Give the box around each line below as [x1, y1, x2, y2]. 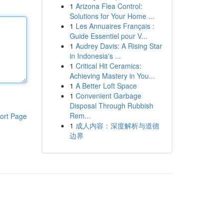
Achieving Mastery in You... [69, 71, 155, 81]
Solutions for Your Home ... [69, 11, 154, 21]
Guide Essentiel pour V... [69, 31, 147, 41]
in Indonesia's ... [69, 51, 121, 61]
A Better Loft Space [75, 81, 137, 91]
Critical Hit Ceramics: [75, 61, 141, 71]
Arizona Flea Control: [75, 1, 142, 11]
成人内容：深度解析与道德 [75, 120, 159, 130]
